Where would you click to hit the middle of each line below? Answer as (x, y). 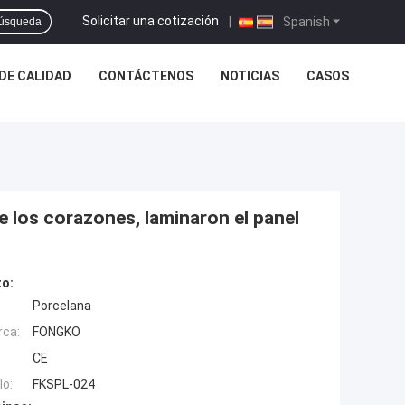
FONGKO (57, 331)
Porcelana (62, 305)
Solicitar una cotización (151, 20)
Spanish (305, 21)
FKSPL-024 (64, 384)
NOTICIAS (250, 76)
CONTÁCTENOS (146, 76)
